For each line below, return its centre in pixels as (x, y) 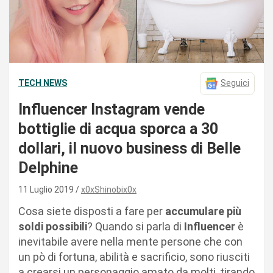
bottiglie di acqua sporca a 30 (118, 129)
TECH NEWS (43, 83)
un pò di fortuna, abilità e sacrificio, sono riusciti (134, 257)
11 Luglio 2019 (47, 189)
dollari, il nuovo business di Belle (129, 148)
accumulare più (202, 211)
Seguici (235, 83)
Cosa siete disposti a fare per (90, 211)
